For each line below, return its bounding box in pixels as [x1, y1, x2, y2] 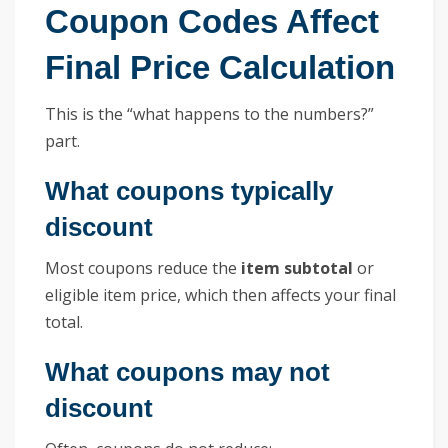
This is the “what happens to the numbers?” [45, 102, 374, 125]
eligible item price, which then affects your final [45, 283, 396, 306]
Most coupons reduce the [45, 256, 241, 279]
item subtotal [241, 256, 353, 279]
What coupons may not [45, 357, 330, 386]
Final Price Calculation [45, 48, 395, 86]
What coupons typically [45, 176, 333, 205]
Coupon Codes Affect [45, 2, 379, 40]
